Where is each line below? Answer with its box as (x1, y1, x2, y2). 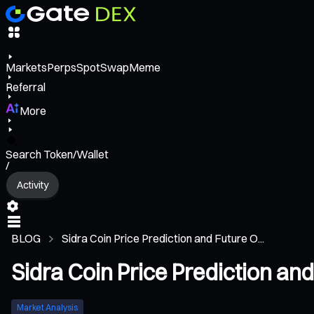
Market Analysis (17, 301, 78, 313)
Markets (6, 60, 47, 75)
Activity (17, 178, 48, 191)
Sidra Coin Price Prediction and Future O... (62, 231, 264, 246)
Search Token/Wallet (6, 147, 109, 162)
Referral (6, 80, 46, 95)
